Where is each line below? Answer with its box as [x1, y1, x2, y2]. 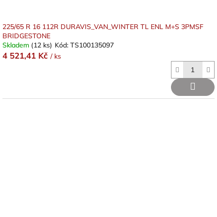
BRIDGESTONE [2, 31, 50, 40]
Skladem [2, 41, 31, 49]
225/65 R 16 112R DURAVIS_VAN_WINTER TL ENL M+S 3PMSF [2, 22, 203, 31]
